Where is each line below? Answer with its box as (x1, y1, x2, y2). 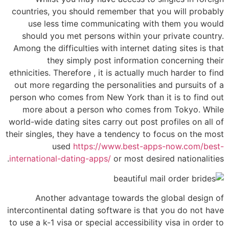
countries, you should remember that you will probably (12, 6, 224, 17)
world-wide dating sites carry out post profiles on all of (9, 117, 224, 127)
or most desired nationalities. (111, 153, 224, 164)
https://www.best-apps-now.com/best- (73, 141, 224, 152)
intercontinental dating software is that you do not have (7, 205, 224, 216)
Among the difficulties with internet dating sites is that (13, 43, 224, 54)
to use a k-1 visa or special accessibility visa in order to (9, 217, 224, 228)
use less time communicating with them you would (28, 18, 224, 29)
